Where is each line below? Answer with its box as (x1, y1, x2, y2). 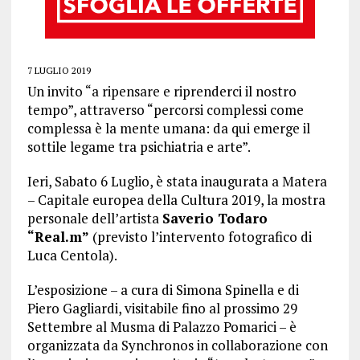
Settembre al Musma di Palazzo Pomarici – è (27, 317, 297, 336)
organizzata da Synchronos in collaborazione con (27, 336, 328, 354)
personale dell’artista (27, 209, 162, 227)
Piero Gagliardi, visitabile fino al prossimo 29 (27, 299, 297, 317)
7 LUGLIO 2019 (27, 64, 91, 76)
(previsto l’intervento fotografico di (88, 227, 312, 246)
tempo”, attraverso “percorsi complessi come (27, 100, 304, 119)
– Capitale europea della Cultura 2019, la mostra (27, 190, 325, 209)
